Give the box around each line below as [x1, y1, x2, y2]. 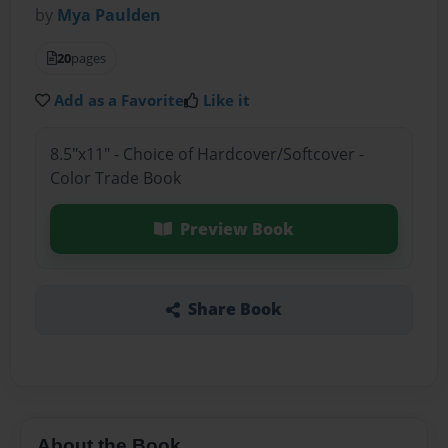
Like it [203, 90, 251, 111]
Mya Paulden [57, 4, 162, 27]
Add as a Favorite [54, 90, 185, 111]
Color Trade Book [49, 166, 181, 189]
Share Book [187, 298, 282, 321]
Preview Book [179, 217, 294, 240]
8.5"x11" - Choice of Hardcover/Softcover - [49, 142, 364, 165]
